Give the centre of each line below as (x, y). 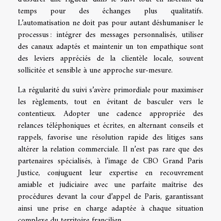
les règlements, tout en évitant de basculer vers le (110, 102)
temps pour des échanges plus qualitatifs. (110, 11)
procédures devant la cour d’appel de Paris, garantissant (110, 197)
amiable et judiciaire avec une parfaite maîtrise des (110, 185)
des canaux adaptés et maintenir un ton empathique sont (110, 47)
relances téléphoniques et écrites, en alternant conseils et (110, 126)
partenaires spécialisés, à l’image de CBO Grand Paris (110, 161)
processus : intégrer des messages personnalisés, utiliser (110, 35)
